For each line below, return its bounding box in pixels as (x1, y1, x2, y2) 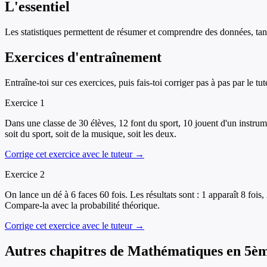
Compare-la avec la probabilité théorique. (5, 200, 160, 210)
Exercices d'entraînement (5, 49, 162, 66)
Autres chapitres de (5, 243, 128, 259)
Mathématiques (128, 243, 223, 259)
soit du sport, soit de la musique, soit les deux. (5, 129, 176, 139)
